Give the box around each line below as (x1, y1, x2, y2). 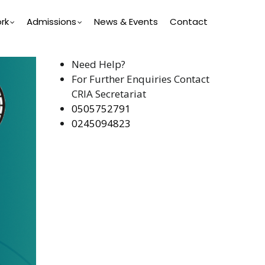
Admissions (27, 15, 76, 28)
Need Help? (72, 57, 125, 71)
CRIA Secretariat (72, 87, 146, 101)
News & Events (94, 15, 158, 28)
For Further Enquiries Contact (72, 72, 209, 86)
